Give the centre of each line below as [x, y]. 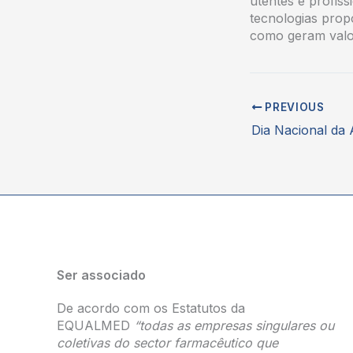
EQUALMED [95, 325]
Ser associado [101, 275]
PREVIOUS [293, 107]
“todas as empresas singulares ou [234, 325]
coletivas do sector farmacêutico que [167, 343]
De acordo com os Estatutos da [151, 308]
